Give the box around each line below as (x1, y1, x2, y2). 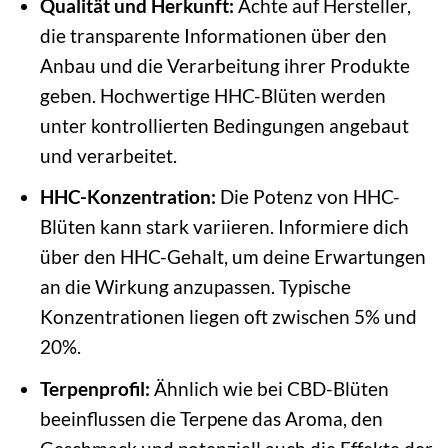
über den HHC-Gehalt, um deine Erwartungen (39, 245, 426, 269)
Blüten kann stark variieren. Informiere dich (39, 215, 409, 239)
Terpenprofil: (39, 376, 150, 400)
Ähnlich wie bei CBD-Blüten (149, 376, 389, 400)
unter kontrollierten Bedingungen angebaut (39, 113, 409, 137)
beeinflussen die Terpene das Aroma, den (39, 406, 383, 430)
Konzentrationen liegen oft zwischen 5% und (39, 305, 417, 329)
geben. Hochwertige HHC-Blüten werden (39, 83, 386, 107)
